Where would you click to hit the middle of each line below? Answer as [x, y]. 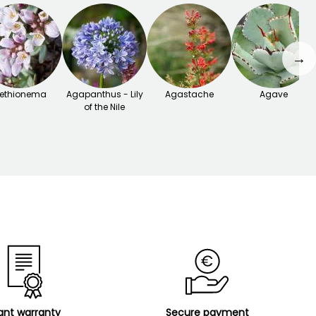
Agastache [189, 95]
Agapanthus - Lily [104, 95]
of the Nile [104, 107]
